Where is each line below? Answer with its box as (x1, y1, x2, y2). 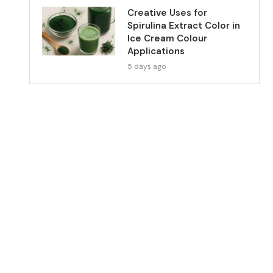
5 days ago (127, 62, 166, 71)
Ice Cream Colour (127, 32, 208, 44)
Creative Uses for (127, 7, 208, 19)
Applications (127, 45, 185, 57)
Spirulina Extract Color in (127, 19, 241, 32)
